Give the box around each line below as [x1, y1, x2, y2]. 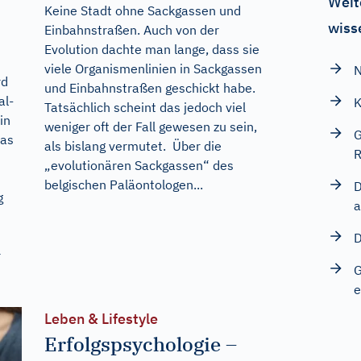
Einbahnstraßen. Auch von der [44, 21, 219, 38]
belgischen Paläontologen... [44, 176, 203, 193]
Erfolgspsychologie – [44, 330, 237, 357]
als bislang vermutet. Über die [44, 137, 222, 154]
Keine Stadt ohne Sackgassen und [44, 2, 241, 19]
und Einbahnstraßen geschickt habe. [44, 79, 255, 96]
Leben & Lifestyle [44, 309, 158, 328]
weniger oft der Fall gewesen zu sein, [44, 118, 257, 135]
